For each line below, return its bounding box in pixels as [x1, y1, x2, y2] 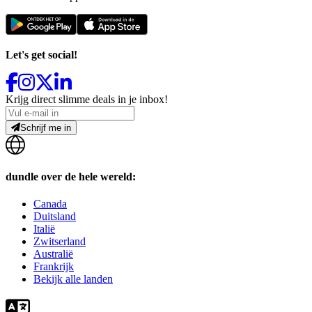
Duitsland [33, 210, 76, 223]
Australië [33, 248, 73, 260]
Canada [33, 198, 67, 210]
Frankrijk [33, 260, 74, 273]
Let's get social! [6, 48, 77, 61]
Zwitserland [33, 235, 86, 248]
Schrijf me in [20, 122, 72, 133]
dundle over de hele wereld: [6, 170, 136, 182]
